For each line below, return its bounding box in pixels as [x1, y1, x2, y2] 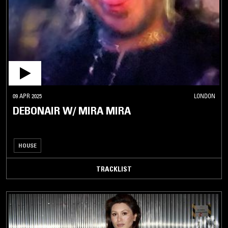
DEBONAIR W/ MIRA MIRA [13, 103, 131, 118]
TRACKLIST [96, 164, 132, 174]
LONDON [194, 92, 215, 100]
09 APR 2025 [13, 92, 42, 100]
